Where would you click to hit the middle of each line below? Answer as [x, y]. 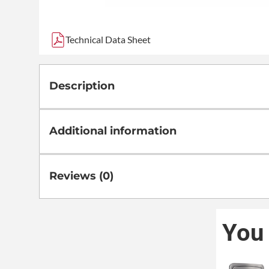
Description [82, 86]
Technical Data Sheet [108, 39]
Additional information [113, 131]
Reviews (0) [81, 176]
